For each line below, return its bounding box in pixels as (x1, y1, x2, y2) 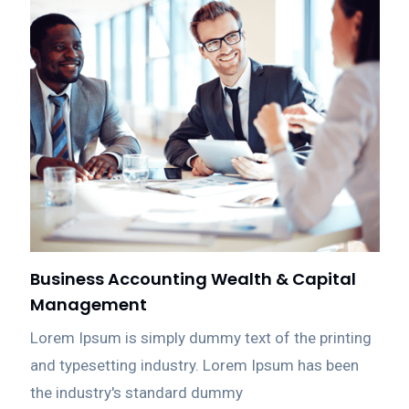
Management (29, 292, 147, 316)
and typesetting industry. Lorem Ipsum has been (29, 355, 359, 374)
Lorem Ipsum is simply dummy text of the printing (29, 328, 372, 347)
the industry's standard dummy (29, 383, 243, 402)
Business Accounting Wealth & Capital (29, 267, 356, 290)
